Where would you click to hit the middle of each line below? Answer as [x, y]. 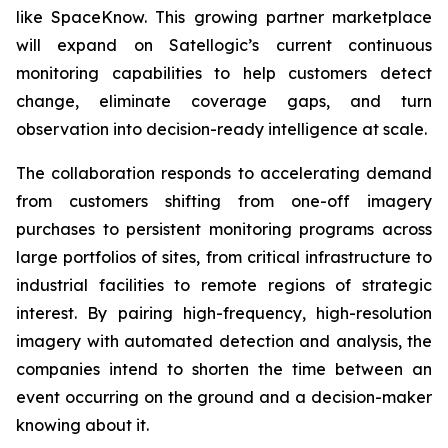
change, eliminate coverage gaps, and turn [224, 101]
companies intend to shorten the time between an [224, 369]
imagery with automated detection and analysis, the [224, 341]
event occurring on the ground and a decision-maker [224, 397]
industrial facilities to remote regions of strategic [224, 285]
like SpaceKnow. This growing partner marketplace [224, 17]
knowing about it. [82, 425]
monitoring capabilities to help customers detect [224, 73]
